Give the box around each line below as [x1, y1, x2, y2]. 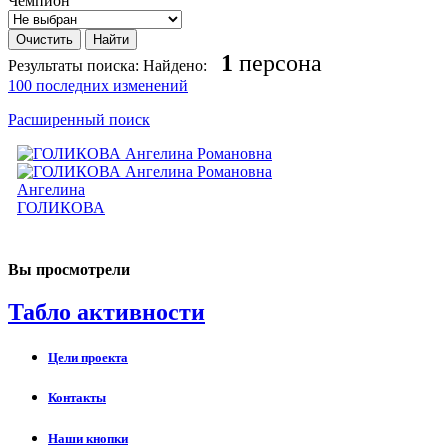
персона [233, 50, 322, 77]
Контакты [48, 390, 106, 406]
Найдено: [143, 57, 207, 75]
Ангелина [17, 181, 85, 199]
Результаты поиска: [8, 57, 139, 75]
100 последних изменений [8, 77, 188, 95]
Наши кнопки [48, 430, 128, 446]
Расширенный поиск [8, 111, 150, 129]
